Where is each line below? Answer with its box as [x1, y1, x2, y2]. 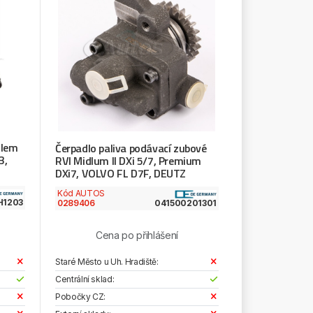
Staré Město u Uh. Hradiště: [54, 256, 159, 268]
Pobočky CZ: [54, 291, 106, 303]
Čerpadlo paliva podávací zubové [54, 140, 207, 157]
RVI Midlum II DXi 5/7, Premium [54, 152, 201, 170]
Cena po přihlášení [96, 229, 178, 242]
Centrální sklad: [54, 274, 115, 285]
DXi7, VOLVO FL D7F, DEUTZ [54, 165, 186, 182]
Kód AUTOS [57, 188, 105, 199]
